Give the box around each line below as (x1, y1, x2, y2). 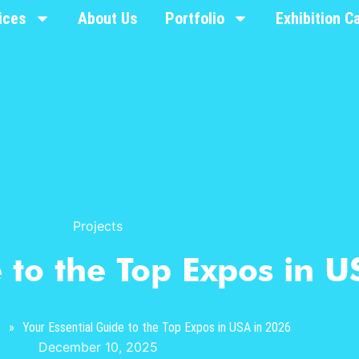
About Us (77, 9, 138, 28)
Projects (73, 218, 123, 234)
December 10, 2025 (38, 338, 158, 355)
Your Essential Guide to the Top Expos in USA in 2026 (22, 319, 291, 335)
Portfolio (164, 9, 224, 28)
